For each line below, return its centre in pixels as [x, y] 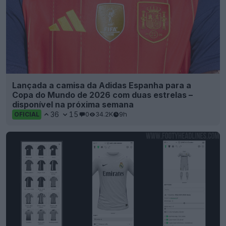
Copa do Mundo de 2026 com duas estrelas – [102, 95]
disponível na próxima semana [73, 104]
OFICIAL [27, 114]
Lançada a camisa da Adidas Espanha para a [102, 85]
